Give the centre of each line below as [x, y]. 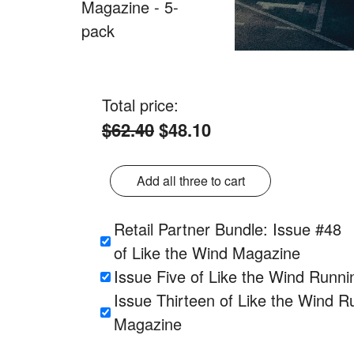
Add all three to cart [190, 181]
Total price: [140, 105]
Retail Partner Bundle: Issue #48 [228, 229]
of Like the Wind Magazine [207, 253]
